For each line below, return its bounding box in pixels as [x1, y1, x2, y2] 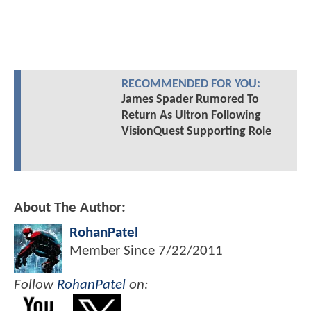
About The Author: [14, 201, 126, 216]
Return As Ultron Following [121, 109, 261, 123]
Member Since [69, 244, 158, 259]
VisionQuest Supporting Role [121, 125, 271, 139]
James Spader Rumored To [121, 93, 259, 107]
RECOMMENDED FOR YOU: [121, 78, 260, 91]
